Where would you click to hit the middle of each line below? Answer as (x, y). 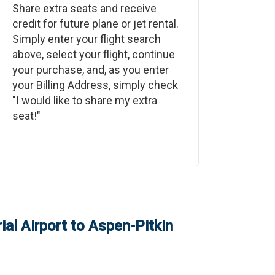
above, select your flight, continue (93, 54)
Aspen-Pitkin (130, 226)
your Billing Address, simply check (95, 85)
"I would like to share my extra (84, 100)
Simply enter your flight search (86, 39)
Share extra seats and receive (84, 8)
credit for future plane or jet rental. (95, 24)
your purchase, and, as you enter (90, 70)
